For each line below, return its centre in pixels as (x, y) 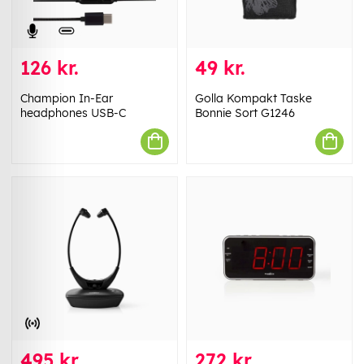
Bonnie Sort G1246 (245, 113)
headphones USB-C (73, 113)
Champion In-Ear (67, 98)
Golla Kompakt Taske (253, 98)
